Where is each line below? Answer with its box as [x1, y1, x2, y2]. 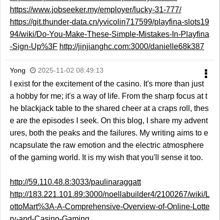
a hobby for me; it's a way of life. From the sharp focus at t [9, 92, 207, 101]
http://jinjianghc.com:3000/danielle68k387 [59, 42, 204, 51]
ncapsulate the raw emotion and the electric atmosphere [9, 141, 204, 150]
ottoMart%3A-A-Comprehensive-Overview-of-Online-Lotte [9, 202, 210, 211]
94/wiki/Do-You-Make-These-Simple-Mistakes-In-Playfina [9, 30, 209, 39]
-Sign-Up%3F [9, 42, 57, 51]
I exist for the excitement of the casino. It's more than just [9, 80, 204, 88]
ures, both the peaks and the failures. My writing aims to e [9, 129, 208, 137]
